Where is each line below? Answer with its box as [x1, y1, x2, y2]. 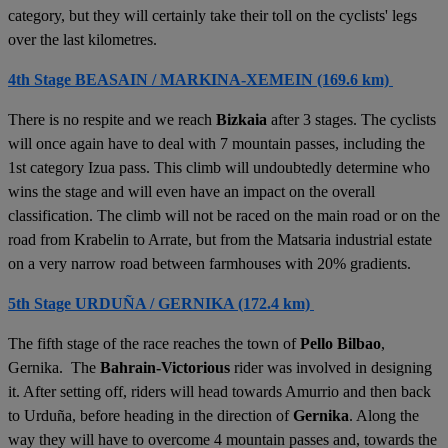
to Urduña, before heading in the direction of [8, 407, 293, 424]
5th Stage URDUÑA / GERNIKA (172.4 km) [8, 295, 310, 312]
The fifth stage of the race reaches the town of [8, 335, 300, 352]
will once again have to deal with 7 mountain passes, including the [8, 135, 425, 152]
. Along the [349, 407, 419, 424]
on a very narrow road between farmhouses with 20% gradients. [8, 255, 411, 272]
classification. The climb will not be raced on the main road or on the [8, 207, 440, 224]
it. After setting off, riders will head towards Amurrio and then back [8, 383, 431, 400]
